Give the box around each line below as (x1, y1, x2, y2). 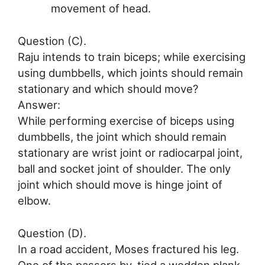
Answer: (18, 98, 60, 112)
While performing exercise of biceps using (18, 114, 234, 128)
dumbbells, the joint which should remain (18, 130, 227, 144)
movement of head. (50, 2, 151, 15)
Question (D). (18, 226, 86, 240)
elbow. (18, 194, 51, 208)
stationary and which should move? (18, 82, 198, 96)
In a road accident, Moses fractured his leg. (18, 242, 239, 256)
